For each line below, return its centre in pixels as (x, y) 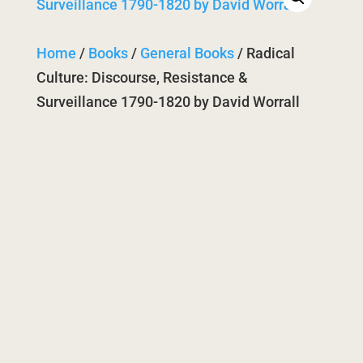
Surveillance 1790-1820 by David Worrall (168, 102)
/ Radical (264, 53)
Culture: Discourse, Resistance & (142, 77)
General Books (187, 53)
